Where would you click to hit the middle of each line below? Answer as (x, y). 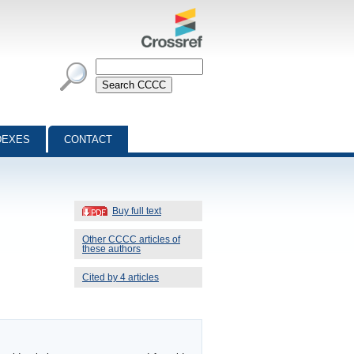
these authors (111, 249)
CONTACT (88, 139)
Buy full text (137, 211)
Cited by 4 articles (121, 277)
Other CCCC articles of (131, 239)
